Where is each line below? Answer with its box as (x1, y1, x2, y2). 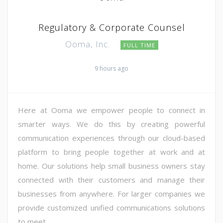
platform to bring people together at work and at (18, 146, 205, 157)
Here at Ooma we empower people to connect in (18, 105, 205, 115)
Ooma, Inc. (65, 38, 112, 50)
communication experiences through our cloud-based (18, 132, 205, 143)
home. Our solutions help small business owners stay (18, 160, 205, 171)
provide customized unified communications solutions (18, 202, 205, 213)
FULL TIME (123, 41, 155, 49)
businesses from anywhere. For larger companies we (18, 188, 205, 199)
